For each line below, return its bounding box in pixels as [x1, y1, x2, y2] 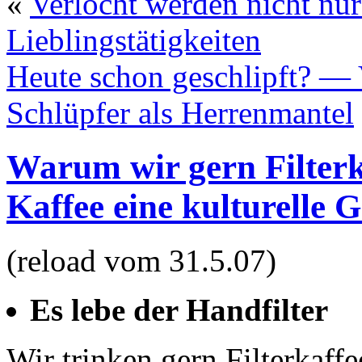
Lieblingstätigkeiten [6, 23, 261, 57]
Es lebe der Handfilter [30, 292, 328, 327]
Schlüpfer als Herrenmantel [6, 95, 354, 130]
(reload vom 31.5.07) [6, 242, 276, 278]
